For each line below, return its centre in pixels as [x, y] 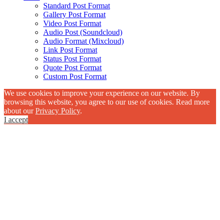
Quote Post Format [72, 68]
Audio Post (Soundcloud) [83, 32]
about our [20, 111]
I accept [16, 120]
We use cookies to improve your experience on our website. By [102, 93]
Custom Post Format [75, 77]
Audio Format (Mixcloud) [83, 41]
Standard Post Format [77, 6]
